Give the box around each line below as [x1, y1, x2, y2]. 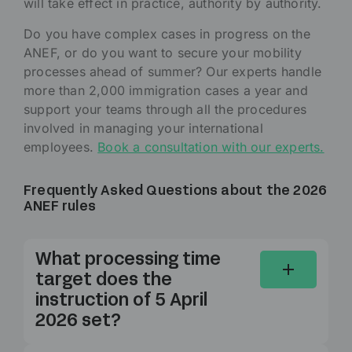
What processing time [35, 253, 221, 269]
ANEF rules [24, 201, 96, 214]
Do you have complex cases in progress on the [24, 26, 310, 42]
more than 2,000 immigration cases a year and [24, 82, 308, 99]
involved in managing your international [24, 120, 263, 137]
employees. [24, 139, 98, 156]
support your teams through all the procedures [24, 101, 307, 118]
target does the [35, 273, 172, 289]
